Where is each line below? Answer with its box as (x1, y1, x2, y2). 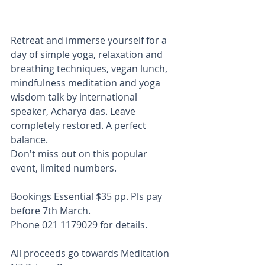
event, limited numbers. (11, 161, 117, 174)
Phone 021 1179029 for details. (11, 218, 147, 231)
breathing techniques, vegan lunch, (11, 62, 170, 75)
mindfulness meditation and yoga (11, 76, 163, 89)
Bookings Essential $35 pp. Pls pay (11, 189, 164, 203)
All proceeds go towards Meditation (11, 246, 172, 260)
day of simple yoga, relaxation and (11, 47, 165, 61)
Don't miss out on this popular (11, 147, 150, 160)
